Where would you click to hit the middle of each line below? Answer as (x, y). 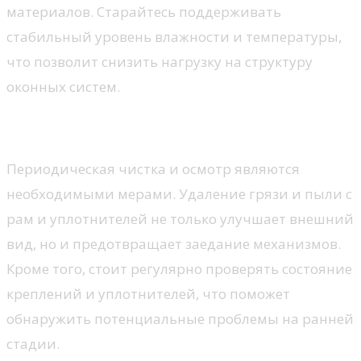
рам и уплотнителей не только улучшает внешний (180, 219)
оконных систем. (63, 87)
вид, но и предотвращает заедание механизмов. (174, 244)
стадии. (33, 344)
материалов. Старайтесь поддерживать (144, 12)
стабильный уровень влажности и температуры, (174, 37)
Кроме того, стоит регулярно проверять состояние (179, 269)
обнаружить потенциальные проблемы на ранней (180, 319)
